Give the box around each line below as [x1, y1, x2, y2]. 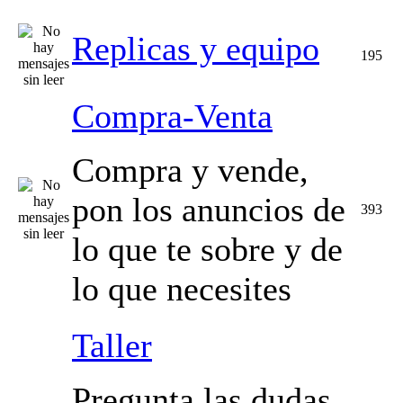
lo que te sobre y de [72, 230, 343, 268]
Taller [72, 327, 152, 364]
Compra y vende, [72, 151, 309, 189]
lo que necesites [72, 270, 291, 308]
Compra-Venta [72, 97, 273, 135]
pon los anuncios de [72, 191, 345, 228]
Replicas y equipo [72, 30, 319, 67]
